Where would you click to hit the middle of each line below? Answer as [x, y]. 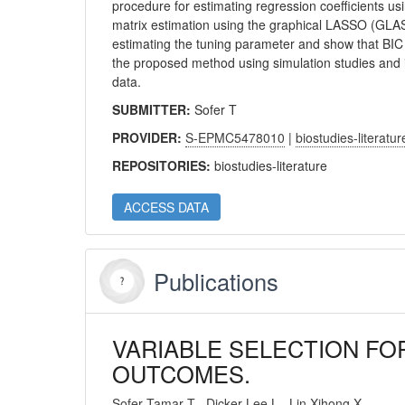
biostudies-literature [271, 165]
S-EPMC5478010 [235, 137]
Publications [217, 281]
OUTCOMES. [182, 373]
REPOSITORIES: [164, 165]
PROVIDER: [149, 137]
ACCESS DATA [167, 207]
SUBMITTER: [154, 109]
